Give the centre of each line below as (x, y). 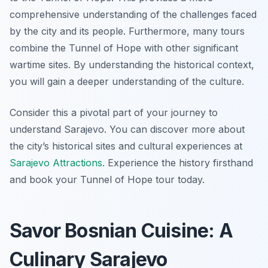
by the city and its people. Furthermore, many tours (127, 31)
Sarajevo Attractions (56, 163)
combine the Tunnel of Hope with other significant (124, 48)
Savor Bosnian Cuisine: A (121, 231)
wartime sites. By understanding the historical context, (132, 65)
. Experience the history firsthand (178, 163)
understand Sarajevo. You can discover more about (127, 130)
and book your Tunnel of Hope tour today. (107, 180)
